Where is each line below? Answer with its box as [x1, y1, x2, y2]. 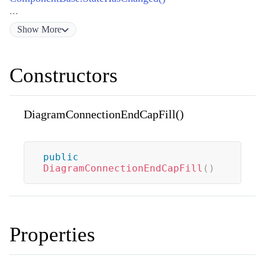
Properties [9, 222, 95, 246]
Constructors [9, 63, 118, 87]
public [43, 151, 79, 163]
